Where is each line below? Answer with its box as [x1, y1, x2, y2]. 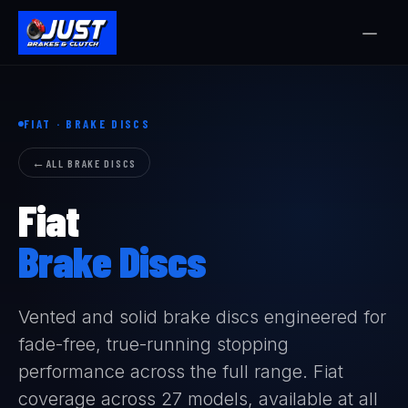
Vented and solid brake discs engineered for [18, 306, 386, 328]
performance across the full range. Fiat [18, 361, 343, 382]
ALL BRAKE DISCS [46, 156, 137, 169]
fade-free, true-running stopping [18, 333, 289, 355]
